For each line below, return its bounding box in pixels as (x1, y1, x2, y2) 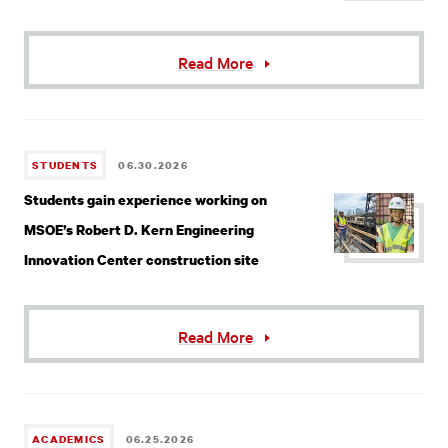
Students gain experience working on (24, 189, 268, 209)
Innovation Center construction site (24, 249, 260, 269)
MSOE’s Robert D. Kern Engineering (24, 219, 255, 239)
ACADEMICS (32, 431, 106, 446)
